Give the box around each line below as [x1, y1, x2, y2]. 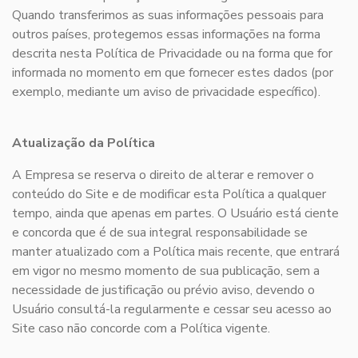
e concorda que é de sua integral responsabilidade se [12, 224, 308, 242]
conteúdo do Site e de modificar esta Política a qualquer [12, 185, 326, 204]
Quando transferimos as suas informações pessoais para [12, 6, 324, 25]
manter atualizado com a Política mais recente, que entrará [12, 243, 340, 261]
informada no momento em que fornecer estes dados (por [12, 64, 333, 82]
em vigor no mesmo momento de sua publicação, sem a [12, 262, 320, 280]
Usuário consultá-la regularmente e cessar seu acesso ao [12, 300, 332, 319]
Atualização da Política [12, 134, 155, 153]
